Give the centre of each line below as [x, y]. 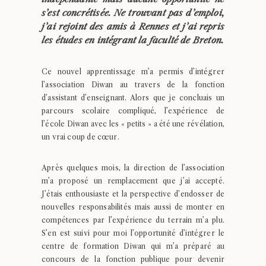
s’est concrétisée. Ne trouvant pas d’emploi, [133, 13]
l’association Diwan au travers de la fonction [133, 85]
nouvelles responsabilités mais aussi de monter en [133, 207]
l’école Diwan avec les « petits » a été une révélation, [133, 124]
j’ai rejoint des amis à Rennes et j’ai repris [133, 26]
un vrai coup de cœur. [80, 137]
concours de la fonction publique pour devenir [133, 259]
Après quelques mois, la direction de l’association [133, 168]
